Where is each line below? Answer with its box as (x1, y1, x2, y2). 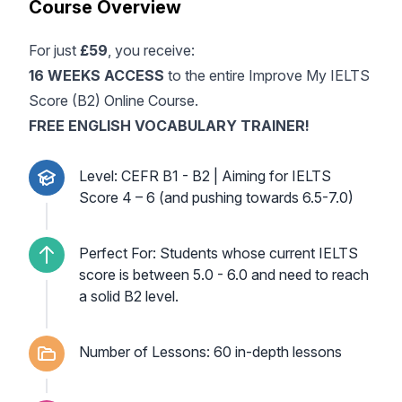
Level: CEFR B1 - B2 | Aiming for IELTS (79, 167, 331, 185)
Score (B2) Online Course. (29, 92, 198, 109)
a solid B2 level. (79, 287, 179, 305)
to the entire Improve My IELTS (164, 66, 370, 84)
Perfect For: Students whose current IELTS (79, 244, 358, 262)
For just (29, 41, 80, 59)
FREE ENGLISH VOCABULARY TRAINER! (29, 117, 310, 135)
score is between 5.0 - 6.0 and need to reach (79, 266, 369, 284)
